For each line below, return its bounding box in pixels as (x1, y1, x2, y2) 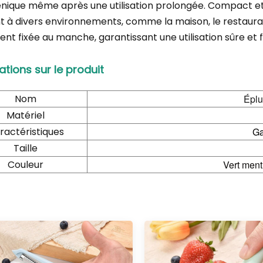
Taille (14, 141, 38, 156)
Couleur (8, 158, 44, 172)
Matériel (6, 109, 45, 123)
